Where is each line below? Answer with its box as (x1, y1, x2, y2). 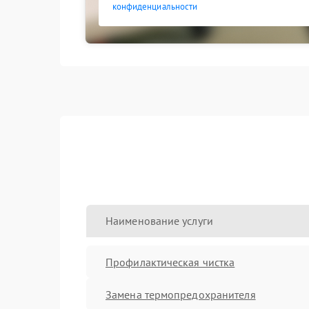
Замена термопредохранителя (106, 287, 256, 301)
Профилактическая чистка (106, 255, 235, 269)
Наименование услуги (106, 214, 213, 228)
